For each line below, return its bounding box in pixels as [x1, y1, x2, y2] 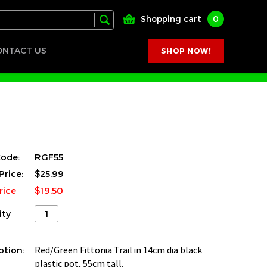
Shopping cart [141, 14, 201, 24]
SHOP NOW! [160, 47, 211, 55]
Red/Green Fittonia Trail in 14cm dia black [35, 245, 202, 256]
